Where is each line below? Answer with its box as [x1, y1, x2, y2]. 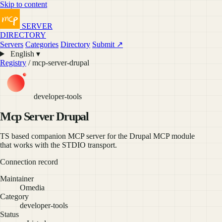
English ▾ [8, 50, 40, 58]
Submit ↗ [92, 40, 123, 49]
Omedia [20, 183, 45, 192]
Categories [25, 40, 58, 49]
